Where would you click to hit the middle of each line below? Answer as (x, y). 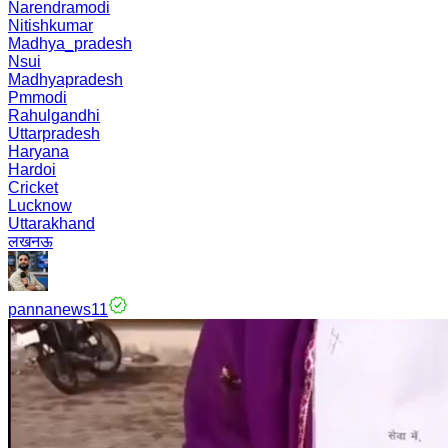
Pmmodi (37, 97)
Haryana (38, 151)
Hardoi (32, 169)
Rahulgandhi (54, 115)
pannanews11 (58, 309)
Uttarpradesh (54, 133)
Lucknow (40, 205)
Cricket (33, 187)
